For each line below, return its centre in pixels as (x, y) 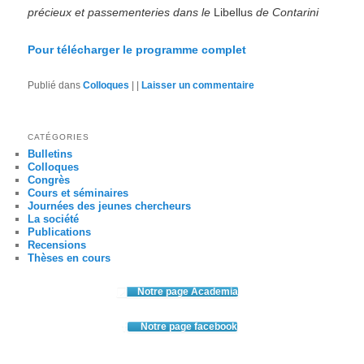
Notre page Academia (188, 292)
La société (54, 219)
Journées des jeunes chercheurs (110, 206)
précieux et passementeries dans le (121, 13)
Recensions (57, 245)
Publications (60, 232)
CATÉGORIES (59, 136)
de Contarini (288, 13)
